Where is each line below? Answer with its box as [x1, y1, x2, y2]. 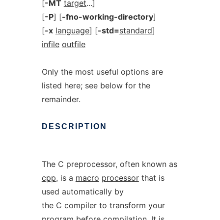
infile [41, 39, 59, 49]
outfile [61, 39, 85, 49]
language [55, 26, 89, 35]
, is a [55, 173, 76, 183]
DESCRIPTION [41, 122, 107, 131]
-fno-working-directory [61, 12, 153, 22]
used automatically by [41, 187, 124, 196]
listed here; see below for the [41, 81, 150, 90]
